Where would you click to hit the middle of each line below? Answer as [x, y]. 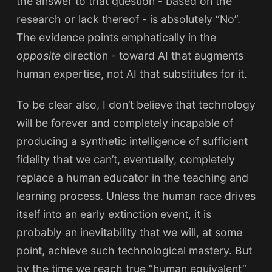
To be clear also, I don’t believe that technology [136, 105]
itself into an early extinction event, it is [114, 214]
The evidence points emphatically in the [116, 37]
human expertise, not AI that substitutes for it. [131, 74]
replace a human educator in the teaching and [132, 178]
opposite [40, 56]
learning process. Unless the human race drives [136, 196]
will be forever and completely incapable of [124, 123]
